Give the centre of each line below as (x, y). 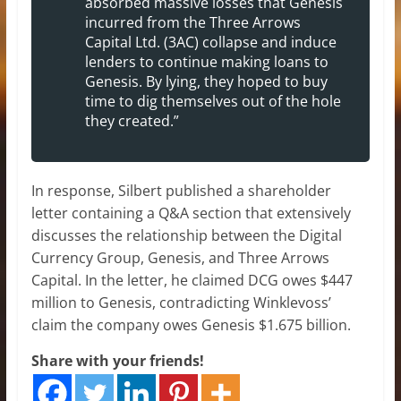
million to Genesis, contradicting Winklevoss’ (181, 302)
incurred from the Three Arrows (192, 22)
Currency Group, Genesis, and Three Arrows (180, 257)
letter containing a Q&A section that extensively (191, 213)
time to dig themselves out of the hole (213, 101)
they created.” (132, 120)
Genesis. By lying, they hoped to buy (206, 81)
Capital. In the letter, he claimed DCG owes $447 (192, 280)
